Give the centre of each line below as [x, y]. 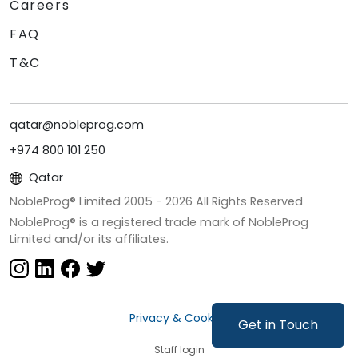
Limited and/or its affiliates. [89, 239]
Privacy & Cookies [179, 318]
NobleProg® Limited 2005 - [88, 201]
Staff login [179, 349]
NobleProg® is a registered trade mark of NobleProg [159, 222]
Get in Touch [278, 325]
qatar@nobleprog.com [77, 124]
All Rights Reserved [248, 201]
